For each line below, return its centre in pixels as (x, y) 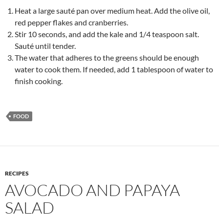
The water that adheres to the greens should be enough (107, 57)
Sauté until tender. (45, 45)
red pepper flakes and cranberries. (71, 22)
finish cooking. (39, 81)
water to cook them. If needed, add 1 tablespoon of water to (114, 69)
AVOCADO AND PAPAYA (92, 190)
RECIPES (17, 173)
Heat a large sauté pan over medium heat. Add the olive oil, (112, 10)
